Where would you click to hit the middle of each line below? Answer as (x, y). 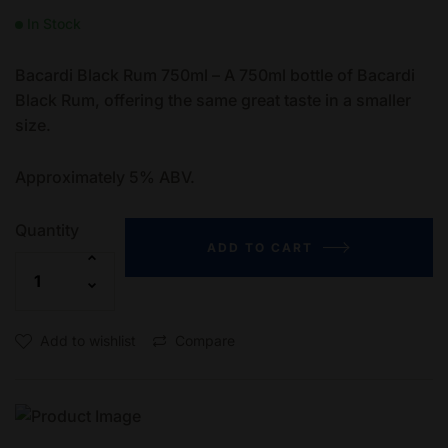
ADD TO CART (260, 247)
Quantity (47, 229)
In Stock (52, 23)
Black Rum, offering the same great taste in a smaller (213, 99)
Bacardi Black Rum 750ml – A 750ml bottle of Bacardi (215, 74)
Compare (205, 341)
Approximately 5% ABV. (105, 176)
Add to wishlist (88, 341)
